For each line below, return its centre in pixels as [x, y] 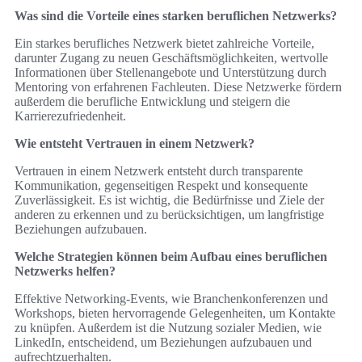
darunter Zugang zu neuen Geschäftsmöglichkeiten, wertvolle [171, 58]
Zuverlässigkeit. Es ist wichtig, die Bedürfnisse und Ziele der [169, 200]
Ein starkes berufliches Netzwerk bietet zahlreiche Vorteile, [164, 44]
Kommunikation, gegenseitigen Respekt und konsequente [161, 186]
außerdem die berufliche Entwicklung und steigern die [152, 102]
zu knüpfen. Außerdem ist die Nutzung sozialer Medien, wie [168, 328]
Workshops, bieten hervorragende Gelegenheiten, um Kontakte [175, 314]
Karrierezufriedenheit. [70, 116]
